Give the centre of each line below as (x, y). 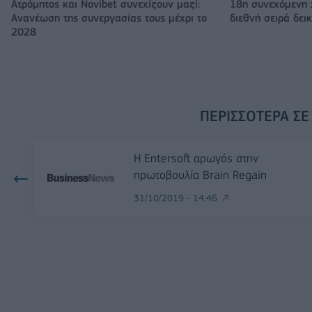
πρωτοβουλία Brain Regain (200, 174)
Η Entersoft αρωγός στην (196, 158)
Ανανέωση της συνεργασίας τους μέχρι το (109, 18)
